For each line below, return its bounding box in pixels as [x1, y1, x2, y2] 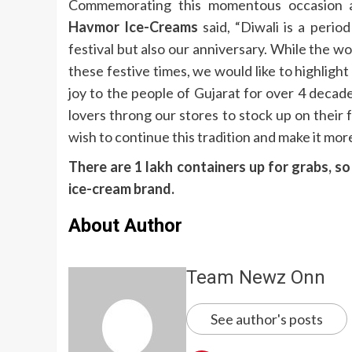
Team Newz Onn [186, 266, 325, 289]
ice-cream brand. [68, 180, 174, 198]
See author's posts [211, 310, 323, 328]
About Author [68, 214, 182, 237]
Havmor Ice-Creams [68, 18, 199, 36]
